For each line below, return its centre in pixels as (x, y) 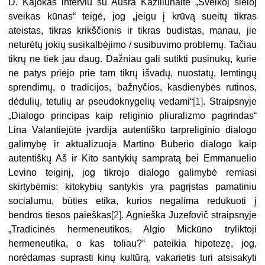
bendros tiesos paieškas (60, 215)
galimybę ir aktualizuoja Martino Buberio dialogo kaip (132, 144)
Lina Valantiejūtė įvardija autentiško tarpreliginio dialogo (132, 130)
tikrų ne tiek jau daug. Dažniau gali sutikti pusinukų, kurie (132, 59)
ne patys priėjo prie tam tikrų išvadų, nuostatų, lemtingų (132, 73)
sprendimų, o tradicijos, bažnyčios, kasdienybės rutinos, (132, 87)
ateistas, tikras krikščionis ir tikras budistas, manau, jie (132, 30)
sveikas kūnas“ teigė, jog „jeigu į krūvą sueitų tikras (132, 16)
